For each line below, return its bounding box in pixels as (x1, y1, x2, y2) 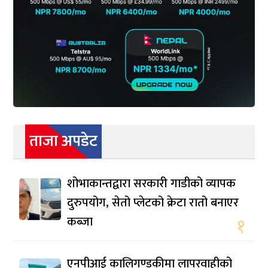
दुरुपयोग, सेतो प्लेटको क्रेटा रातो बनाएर (67, 193, 239, 214)
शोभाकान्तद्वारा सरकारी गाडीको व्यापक (67, 173, 236, 194)
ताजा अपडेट (29, 129, 98, 155)
